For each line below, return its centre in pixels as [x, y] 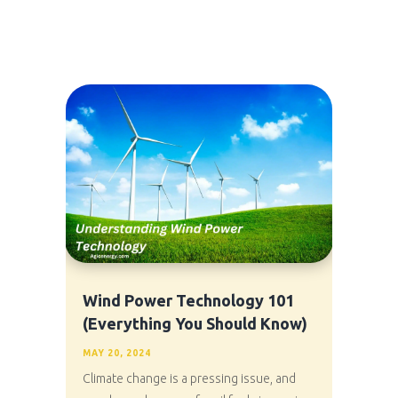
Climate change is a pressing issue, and [189, 379]
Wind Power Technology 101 [188, 301]
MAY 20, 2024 [116, 354]
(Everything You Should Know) [195, 324]
